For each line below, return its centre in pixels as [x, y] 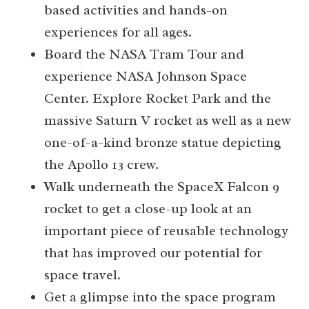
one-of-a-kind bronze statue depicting [163, 143]
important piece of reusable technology [166, 231]
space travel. [82, 275]
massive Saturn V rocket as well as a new [168, 121]
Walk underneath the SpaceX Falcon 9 [162, 187]
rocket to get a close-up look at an [148, 209]
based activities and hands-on [136, 10]
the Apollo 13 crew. [101, 165]
